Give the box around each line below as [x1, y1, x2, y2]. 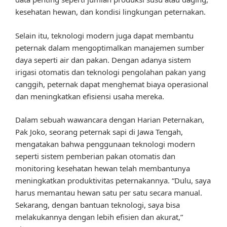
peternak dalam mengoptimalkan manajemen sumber [15, 42, 204, 53]
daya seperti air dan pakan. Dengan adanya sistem [15, 54, 191, 65]
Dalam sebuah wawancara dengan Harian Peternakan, [15, 115, 204, 125]
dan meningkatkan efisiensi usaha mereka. [15, 91, 164, 101]
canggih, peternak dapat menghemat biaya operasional [15, 79, 208, 89]
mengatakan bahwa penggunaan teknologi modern [15, 139, 195, 149]
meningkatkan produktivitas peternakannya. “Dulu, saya [15, 175, 211, 186]
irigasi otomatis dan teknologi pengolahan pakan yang [15, 66, 206, 77]
